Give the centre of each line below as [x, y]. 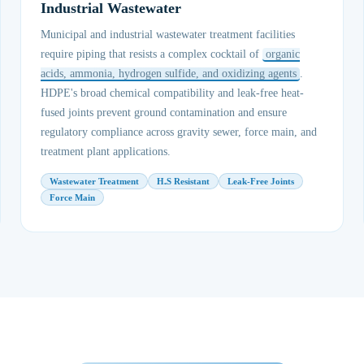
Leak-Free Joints [261, 181]
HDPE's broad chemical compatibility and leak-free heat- [173, 93]
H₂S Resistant [184, 181]
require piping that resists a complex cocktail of [152, 54]
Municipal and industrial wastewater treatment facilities [168, 35]
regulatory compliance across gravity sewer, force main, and [179, 132]
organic [283, 54]
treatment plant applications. [106, 152]
